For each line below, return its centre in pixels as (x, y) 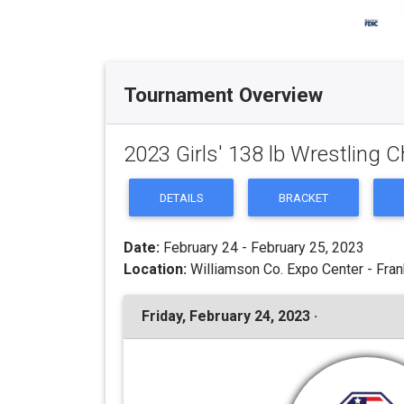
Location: (155, 269)
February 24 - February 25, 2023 (262, 247)
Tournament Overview (223, 94)
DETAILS (182, 197)
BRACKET (304, 197)
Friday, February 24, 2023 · (230, 316)
